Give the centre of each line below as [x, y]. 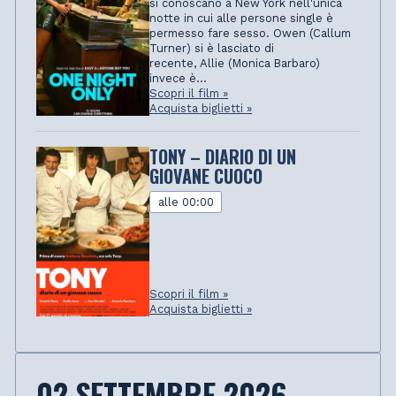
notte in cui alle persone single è [242, 18]
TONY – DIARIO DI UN [223, 157]
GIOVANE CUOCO [206, 176]
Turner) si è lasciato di [212, 48]
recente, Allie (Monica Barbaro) [235, 63]
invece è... [179, 78]
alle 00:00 [186, 202]
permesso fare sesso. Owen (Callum [251, 33]
